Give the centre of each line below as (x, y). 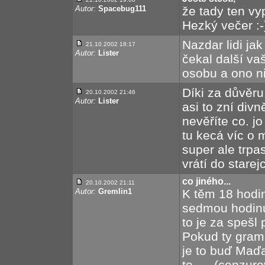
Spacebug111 (122, 9)
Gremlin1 (115, 191)
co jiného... (206, 181)
